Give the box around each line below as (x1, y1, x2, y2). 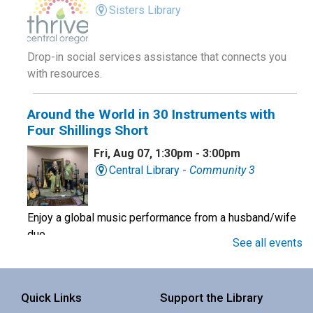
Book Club (27, 266, 89, 283)
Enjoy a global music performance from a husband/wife (27, 210, 296, 224)
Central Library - (108, 163, 189, 177)
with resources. (27, 67, 102, 81)
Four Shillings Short (27, 122, 148, 139)
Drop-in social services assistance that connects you (27, 50, 286, 64)
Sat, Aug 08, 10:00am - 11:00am (93, 291, 256, 305)
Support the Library (160, 290, 263, 305)
